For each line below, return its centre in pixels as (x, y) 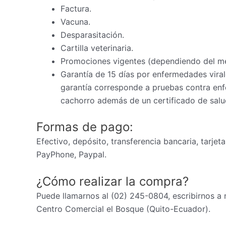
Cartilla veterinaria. (97, 48)
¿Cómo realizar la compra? (112, 182)
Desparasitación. (92, 35)
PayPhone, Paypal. (71, 154)
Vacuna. (75, 21)
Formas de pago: (85, 127)
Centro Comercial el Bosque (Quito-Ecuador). (123, 209)
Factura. (76, 8)
